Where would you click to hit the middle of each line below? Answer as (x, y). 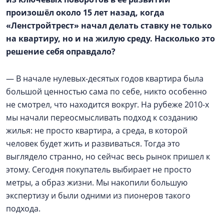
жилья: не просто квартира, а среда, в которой (97, 130)
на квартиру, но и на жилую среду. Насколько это (110, 38)
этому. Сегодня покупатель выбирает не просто (99, 169)
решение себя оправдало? (61, 51)
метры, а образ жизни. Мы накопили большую (97, 182)
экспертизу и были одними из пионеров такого (98, 195)
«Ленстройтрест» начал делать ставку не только (109, 25)
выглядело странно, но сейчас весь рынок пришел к (108, 156)
